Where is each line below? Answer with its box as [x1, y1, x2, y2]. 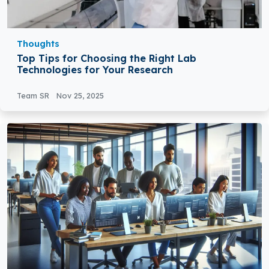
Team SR [17, 91, 52, 101]
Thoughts [17, 38, 59, 50]
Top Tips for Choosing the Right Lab [17, 52, 196, 65]
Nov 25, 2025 [56, 91, 104, 101]
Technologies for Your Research [17, 64, 173, 76]
